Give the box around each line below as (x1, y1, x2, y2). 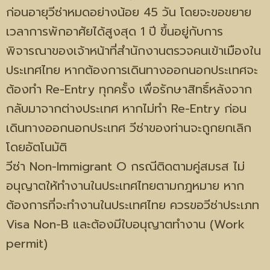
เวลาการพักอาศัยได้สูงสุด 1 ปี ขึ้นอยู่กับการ (6, 22, 223, 40)
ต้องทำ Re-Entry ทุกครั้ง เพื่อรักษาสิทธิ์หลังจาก (6, 80, 252, 98)
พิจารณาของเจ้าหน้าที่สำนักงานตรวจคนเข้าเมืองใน (6, 42, 261, 60)
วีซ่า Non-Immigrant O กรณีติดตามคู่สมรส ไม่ (6, 157, 245, 175)
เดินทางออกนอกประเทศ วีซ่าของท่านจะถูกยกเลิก (6, 119, 251, 137)
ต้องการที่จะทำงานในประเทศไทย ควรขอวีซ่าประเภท (6, 196, 259, 214)
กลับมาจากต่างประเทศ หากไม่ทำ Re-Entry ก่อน (6, 99, 246, 118)
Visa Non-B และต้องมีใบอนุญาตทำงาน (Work (6, 215, 245, 233)
